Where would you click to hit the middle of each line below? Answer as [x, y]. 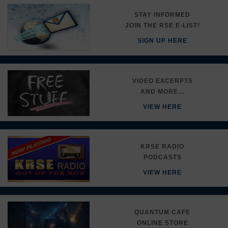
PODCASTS [162, 158]
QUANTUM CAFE [163, 212]
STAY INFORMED [163, 15]
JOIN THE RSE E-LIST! [162, 25]
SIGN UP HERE [163, 40]
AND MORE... [163, 92]
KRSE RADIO [163, 147]
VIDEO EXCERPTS [162, 81]
